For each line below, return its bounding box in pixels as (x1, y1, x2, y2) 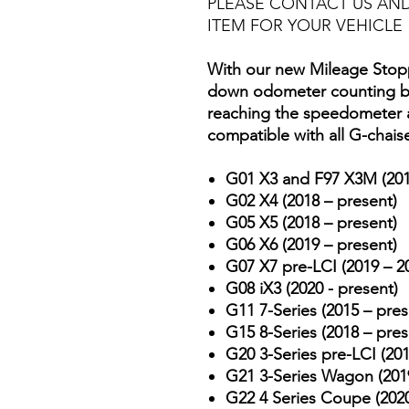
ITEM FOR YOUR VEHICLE (207, 15, 403, 36)
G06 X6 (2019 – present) (225, 234, 397, 255)
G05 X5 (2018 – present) (225, 212, 397, 233)
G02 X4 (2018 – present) (225, 190, 397, 211)
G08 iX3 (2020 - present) (225, 278, 398, 299)
